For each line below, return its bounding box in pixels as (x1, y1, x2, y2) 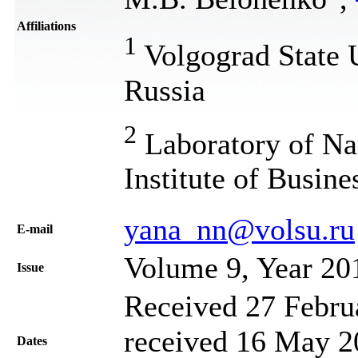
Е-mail (17, 221, 53, 236)
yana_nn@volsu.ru (124, 212, 355, 246)
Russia (124, 73, 205, 107)
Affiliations (17, 18, 76, 33)
